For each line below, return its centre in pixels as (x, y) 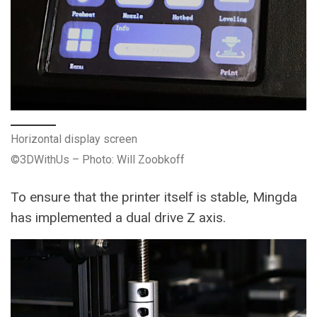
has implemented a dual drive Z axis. (118, 218)
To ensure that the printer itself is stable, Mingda (154, 197)
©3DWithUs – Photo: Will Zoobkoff (98, 160)
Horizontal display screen (74, 139)
